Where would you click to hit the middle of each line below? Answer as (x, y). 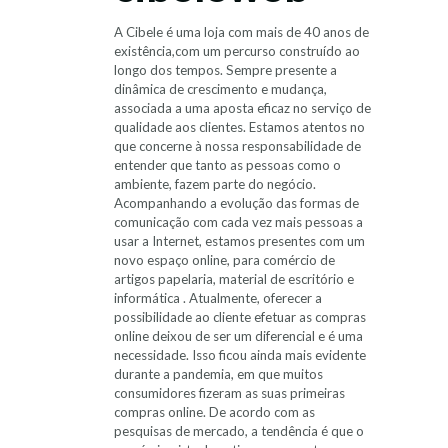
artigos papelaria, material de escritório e (234, 279)
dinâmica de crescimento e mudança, (220, 89)
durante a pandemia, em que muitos (218, 374)
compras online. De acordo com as (214, 412)
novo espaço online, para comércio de (224, 260)
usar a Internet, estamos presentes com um (239, 241)
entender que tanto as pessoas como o (227, 165)
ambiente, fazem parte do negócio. (215, 184)
